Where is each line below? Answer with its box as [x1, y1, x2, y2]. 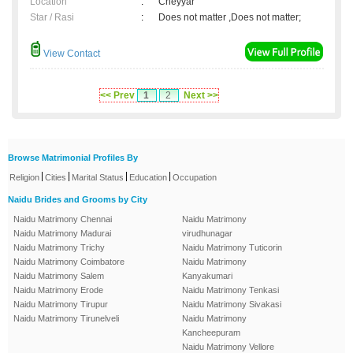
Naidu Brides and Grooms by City [8, 195, 147, 205]
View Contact [41, 48, 100, 60]
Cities [45, 173, 66, 183]
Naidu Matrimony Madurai [13, 229, 111, 239]
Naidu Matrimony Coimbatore [13, 257, 124, 267]
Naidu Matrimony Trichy [13, 243, 105, 253]
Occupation [173, 173, 217, 183]
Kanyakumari [182, 271, 232, 281]
